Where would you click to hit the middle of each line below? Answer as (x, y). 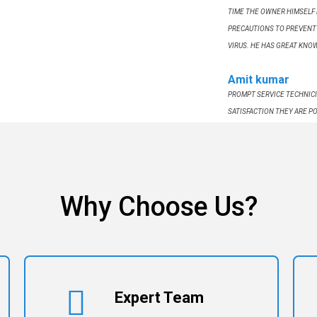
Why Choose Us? (158, 206)
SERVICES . (246, 128)
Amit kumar (259, 79)
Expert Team (159, 297)
